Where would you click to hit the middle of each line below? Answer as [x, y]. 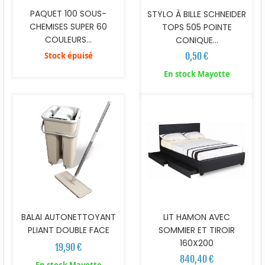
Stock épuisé [68, 56]
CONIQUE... [197, 41]
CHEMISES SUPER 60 [68, 27]
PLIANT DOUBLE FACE [68, 230]
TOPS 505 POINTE [197, 28]
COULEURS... [68, 40]
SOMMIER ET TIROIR [197, 230]
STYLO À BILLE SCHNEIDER [197, 14]
